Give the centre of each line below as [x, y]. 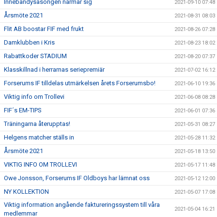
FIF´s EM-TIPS [23, 110]
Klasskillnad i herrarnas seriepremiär [54, 69]
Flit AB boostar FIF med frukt [44, 29]
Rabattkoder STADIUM [35, 56]
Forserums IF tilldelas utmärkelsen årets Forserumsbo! [80, 83]
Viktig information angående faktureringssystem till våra [82, 204]
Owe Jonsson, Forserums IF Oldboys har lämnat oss [77, 178]
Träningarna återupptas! [37, 124]
